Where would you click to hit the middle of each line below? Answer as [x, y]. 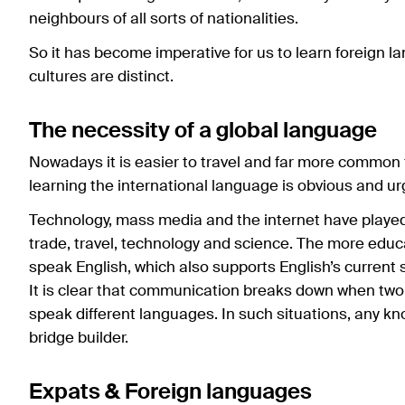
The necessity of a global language [203, 131]
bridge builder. [79, 338]
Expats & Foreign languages [170, 392]
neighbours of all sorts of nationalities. [164, 19]
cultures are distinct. [101, 77]
